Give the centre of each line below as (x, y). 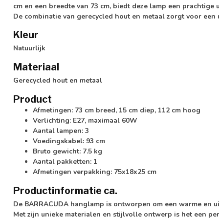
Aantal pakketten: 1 (65, 161)
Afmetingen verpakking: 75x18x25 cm (95, 172)
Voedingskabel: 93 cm (69, 141)
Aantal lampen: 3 (61, 131)
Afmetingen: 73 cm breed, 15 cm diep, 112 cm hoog (117, 110)
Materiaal (36, 67)
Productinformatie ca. (65, 190)
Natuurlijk (29, 48)
